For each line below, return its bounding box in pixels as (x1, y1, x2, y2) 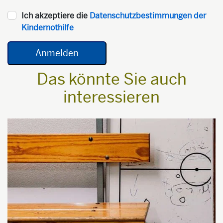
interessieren (63, 87, 160, 108)
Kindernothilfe (21, 22, 74, 33)
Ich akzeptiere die (21, 10, 90, 21)
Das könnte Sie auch (36, 69, 187, 90)
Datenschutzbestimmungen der (90, 10, 206, 21)
